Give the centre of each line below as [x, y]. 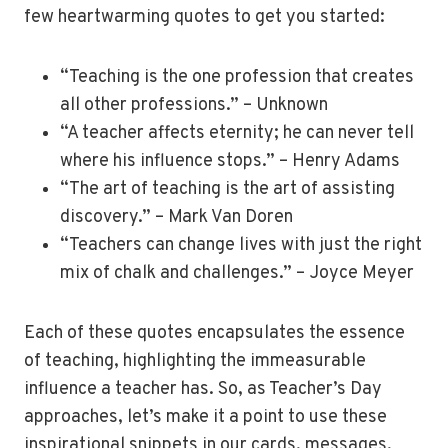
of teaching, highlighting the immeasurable [195, 362]
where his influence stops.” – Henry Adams [230, 162]
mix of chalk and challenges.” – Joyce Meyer [237, 274]
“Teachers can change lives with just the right [241, 246]
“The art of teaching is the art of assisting [227, 190]
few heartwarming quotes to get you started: [204, 18]
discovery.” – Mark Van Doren [176, 218]
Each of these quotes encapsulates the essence [214, 334]
